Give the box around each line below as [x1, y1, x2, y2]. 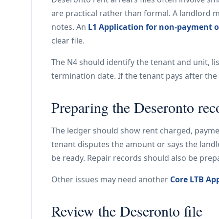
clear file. [51, 35, 85, 46]
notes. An [51, 22, 88, 32]
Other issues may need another [51, 174, 170, 185]
